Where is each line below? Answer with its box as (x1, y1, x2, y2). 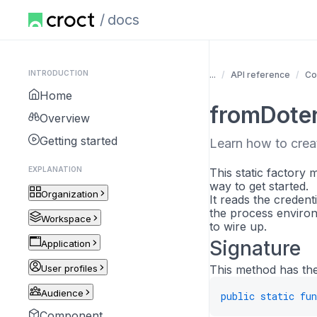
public (221, 289, 255, 303)
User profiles (41, 263, 98, 274)
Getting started (40, 134, 117, 148)
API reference (231, 69, 290, 80)
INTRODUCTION (28, 69, 88, 77)
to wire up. (209, 219, 267, 234)
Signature (209, 236, 301, 260)
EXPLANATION (28, 165, 82, 173)
